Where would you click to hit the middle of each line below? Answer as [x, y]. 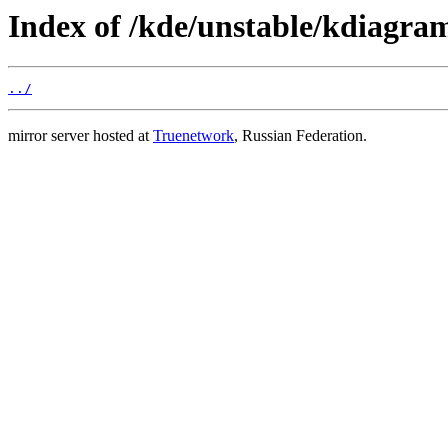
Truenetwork [193, 136]
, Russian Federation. [300, 136]
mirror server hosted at [80, 136]
